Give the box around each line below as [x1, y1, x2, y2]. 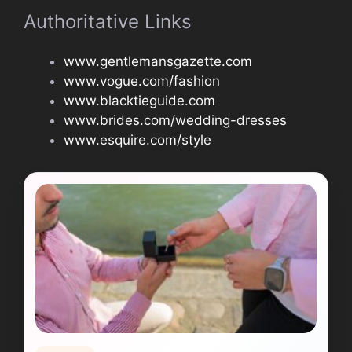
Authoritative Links [24, 10, 192, 34]
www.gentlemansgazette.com [64, 53, 252, 70]
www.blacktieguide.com [64, 93, 215, 109]
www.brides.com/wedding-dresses [64, 112, 287, 129]
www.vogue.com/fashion [64, 73, 220, 90]
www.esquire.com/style [64, 132, 211, 148]
